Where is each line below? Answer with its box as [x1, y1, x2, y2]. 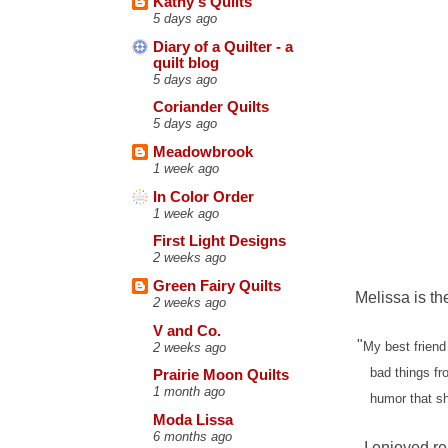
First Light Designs [153, 233, 286, 250]
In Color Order [153, 188, 254, 205]
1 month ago [153, 384, 225, 400]
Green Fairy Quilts [153, 278, 281, 294]
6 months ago [153, 428, 232, 444]
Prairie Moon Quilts [153, 367, 289, 384]
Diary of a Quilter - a [153, 38, 293, 55]
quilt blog [153, 54, 219, 71]
